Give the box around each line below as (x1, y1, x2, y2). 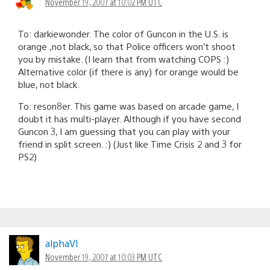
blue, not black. (18, 78, 80, 90)
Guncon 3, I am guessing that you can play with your (18, 125, 230, 137)
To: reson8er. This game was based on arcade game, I (18, 99, 239, 111)
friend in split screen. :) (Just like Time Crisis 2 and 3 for (18, 137, 242, 149)
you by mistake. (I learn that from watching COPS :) (18, 52, 229, 64)
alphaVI (45, 236, 78, 250)
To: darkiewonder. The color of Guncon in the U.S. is (18, 27, 228, 39)
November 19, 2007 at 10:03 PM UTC (45, 251, 162, 262)
